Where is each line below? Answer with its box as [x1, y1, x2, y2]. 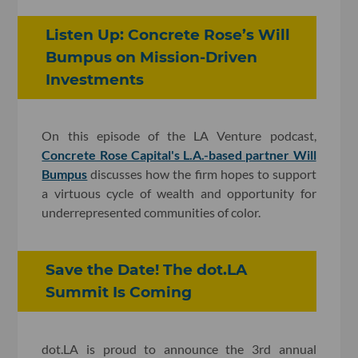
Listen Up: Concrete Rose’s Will [46, 25, 291, 44]
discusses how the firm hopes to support [87, 166, 316, 182]
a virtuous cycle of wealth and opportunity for [42, 185, 316, 201]
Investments [46, 70, 145, 89]
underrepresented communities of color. [42, 205, 261, 221]
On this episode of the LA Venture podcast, [42, 128, 316, 144]
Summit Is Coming [46, 283, 193, 302]
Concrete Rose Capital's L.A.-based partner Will [42, 147, 316, 163]
